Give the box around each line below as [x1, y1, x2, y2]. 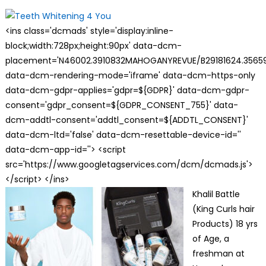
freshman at [192, 248, 245, 260]
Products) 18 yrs [192, 218, 258, 230]
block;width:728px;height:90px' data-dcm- [5, 40, 182, 52]
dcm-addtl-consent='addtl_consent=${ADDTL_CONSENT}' [5, 114, 248, 126]
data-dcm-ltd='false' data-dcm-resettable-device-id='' [5, 129, 241, 141]
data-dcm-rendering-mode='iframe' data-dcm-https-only [5, 69, 255, 82]
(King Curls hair [192, 203, 255, 216]
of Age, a [192, 233, 229, 245]
